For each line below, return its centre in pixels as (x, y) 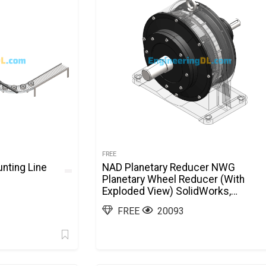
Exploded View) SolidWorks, (167, 191)
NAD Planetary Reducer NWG (169, 167)
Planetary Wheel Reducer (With (174, 179)
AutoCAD (123, 203)
